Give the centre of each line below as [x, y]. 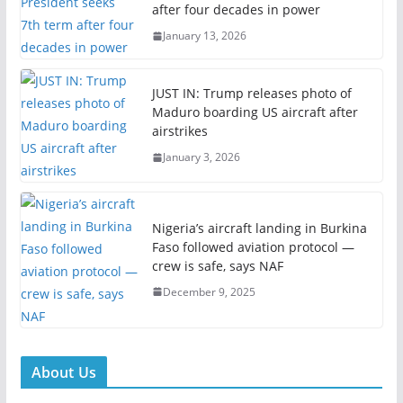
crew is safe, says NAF [217, 265]
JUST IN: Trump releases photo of [251, 94]
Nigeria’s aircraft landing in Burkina [259, 228]
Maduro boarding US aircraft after [255, 112]
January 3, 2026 [201, 157]
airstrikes [179, 131]
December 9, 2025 [209, 291]
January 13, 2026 [204, 36]
